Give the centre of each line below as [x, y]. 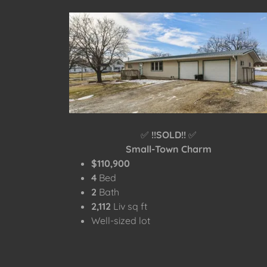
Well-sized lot [120, 221]
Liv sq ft [130, 207]
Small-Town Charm [170, 149]
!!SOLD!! [169, 135]
